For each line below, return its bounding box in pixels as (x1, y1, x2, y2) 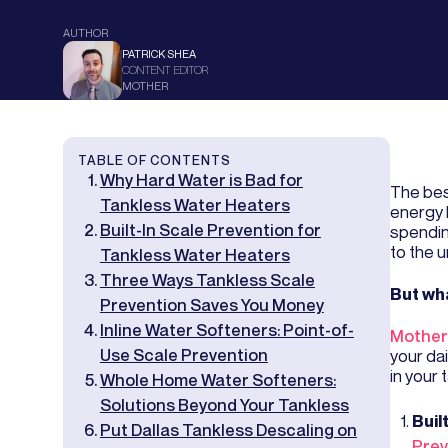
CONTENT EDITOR (122, 63, 209, 78)
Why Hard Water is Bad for (99, 170, 303, 191)
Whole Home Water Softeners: (99, 370, 336, 391)
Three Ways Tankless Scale (99, 270, 315, 291)
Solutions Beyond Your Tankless (99, 395, 349, 416)
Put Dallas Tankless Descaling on (99, 420, 357, 441)
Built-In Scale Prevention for (99, 220, 321, 241)
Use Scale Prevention (99, 345, 268, 366)
